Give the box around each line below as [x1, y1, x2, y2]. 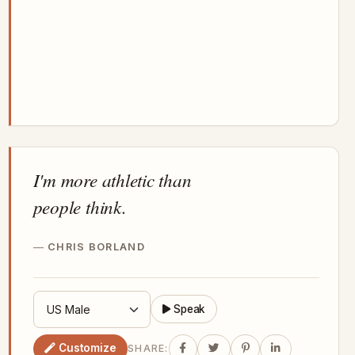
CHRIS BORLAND [48, 240, 145, 253]
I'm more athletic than [32, 166, 192, 192]
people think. [32, 193, 127, 219]
